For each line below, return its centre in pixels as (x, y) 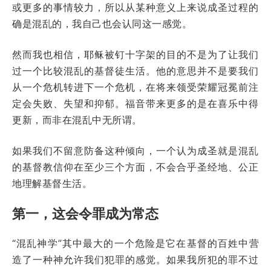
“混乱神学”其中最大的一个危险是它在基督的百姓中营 (135, 243)
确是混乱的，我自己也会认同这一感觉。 (102, 23)
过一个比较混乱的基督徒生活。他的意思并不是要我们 (135, 70)
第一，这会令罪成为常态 (85, 213)
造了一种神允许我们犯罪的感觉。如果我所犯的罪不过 (135, 259)
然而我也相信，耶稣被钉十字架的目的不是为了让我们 (135, 54)
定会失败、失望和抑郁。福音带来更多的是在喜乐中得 (135, 103)
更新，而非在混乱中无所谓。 (77, 119)
